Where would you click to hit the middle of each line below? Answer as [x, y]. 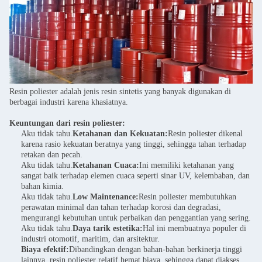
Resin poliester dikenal [205, 134]
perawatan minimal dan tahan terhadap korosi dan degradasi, [121, 208]
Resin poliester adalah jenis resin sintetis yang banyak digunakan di [120, 92]
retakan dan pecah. [52, 155]
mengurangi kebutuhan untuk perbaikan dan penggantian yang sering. [136, 218]
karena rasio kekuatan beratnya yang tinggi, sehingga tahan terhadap [134, 144]
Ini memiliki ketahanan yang [187, 166]
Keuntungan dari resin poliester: [67, 123]
